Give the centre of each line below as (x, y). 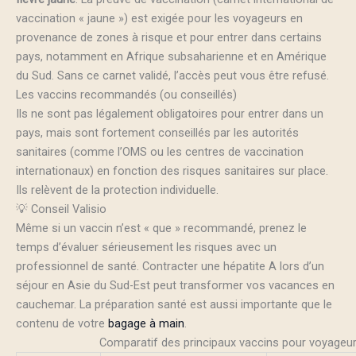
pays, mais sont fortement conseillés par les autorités (157, 132)
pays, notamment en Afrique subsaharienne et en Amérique (171, 56)
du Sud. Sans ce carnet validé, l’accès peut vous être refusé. (172, 75)
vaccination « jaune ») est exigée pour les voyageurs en (159, 18)
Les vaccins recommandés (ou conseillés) (126, 94)
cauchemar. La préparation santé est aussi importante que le (174, 304)
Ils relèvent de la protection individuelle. (117, 190)
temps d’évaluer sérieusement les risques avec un (146, 247)
